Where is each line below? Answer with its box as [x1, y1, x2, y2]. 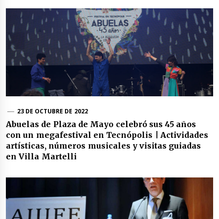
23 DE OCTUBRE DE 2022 [17, 107, 88, 115]
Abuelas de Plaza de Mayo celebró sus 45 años [6, 119, 197, 129]
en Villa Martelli [6, 151, 77, 161]
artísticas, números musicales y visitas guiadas [6, 140, 201, 151]
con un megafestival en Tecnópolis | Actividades [6, 130, 208, 140]
